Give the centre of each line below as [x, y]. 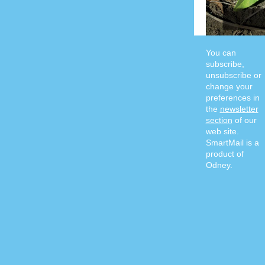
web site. [222, 131]
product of [224, 154]
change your [229, 86]
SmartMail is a [232, 143]
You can [221, 53]
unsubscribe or [233, 75]
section [219, 120]
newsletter [239, 109]
